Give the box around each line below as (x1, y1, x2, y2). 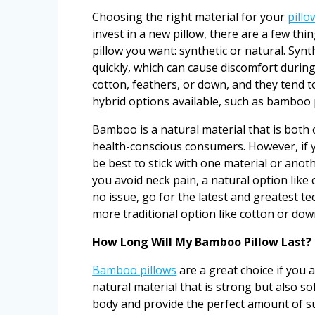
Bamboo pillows (92, 262, 177, 278)
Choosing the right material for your (92, 9, 288, 25)
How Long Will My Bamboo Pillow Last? (92, 234, 312, 250)
